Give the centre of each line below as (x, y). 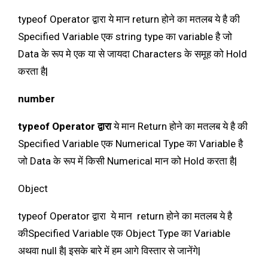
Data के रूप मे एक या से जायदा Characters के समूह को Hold (133, 54)
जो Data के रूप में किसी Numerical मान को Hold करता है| (127, 161)
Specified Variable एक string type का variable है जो (125, 36)
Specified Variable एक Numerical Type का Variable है (130, 143)
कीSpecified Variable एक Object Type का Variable (124, 233)
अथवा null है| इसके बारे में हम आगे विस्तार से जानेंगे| (109, 250)
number (36, 98)
